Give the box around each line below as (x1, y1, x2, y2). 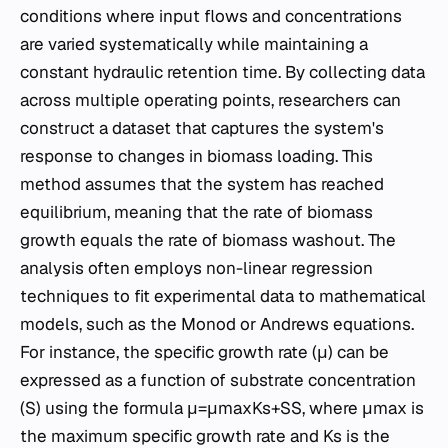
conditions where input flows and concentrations (20, 4, 402, 27)
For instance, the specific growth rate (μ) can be (20, 340, 389, 363)
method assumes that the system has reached (20, 172, 384, 195)
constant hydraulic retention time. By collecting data (20, 60, 425, 83)
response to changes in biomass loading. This (20, 144, 373, 167)
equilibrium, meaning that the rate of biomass (20, 200, 373, 223)
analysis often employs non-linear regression (20, 256, 373, 279)
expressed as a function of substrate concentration (20, 368, 416, 391)
